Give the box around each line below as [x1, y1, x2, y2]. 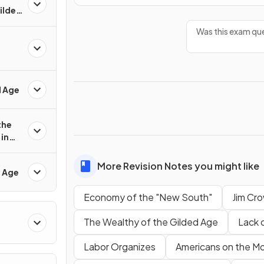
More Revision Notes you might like [97, 159, 259, 172]
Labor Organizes [84, 240, 156, 253]
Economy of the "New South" [84, 190, 212, 203]
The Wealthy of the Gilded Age [84, 215, 218, 228]
